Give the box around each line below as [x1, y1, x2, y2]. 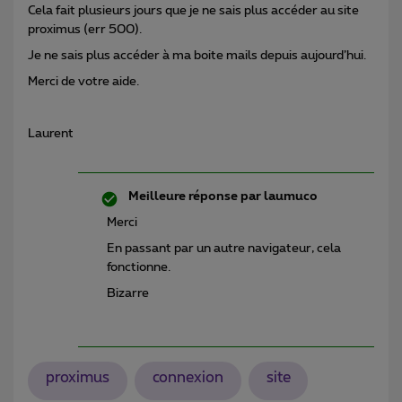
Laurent [28, 127, 74, 140]
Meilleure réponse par [128, 189, 261, 203]
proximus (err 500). [28, 22, 142, 36]
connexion [152, 371, 223, 386]
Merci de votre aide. [28, 74, 139, 88]
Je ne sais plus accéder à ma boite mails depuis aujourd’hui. [28, 48, 366, 62]
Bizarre [107, 286, 149, 300]
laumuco [261, 189, 318, 203]
